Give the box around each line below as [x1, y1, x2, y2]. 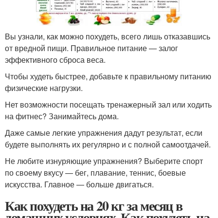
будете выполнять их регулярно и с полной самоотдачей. [5, 138, 211, 150]
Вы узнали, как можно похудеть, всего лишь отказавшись [5, 30, 210, 42]
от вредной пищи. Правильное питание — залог [5, 42, 178, 54]
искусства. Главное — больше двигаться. [5, 178, 154, 190]
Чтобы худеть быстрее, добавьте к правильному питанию [5, 70, 211, 82]
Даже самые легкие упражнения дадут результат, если [5, 127, 202, 138]
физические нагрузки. [5, 82, 83, 93]
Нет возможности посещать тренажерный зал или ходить [5, 98, 212, 110]
